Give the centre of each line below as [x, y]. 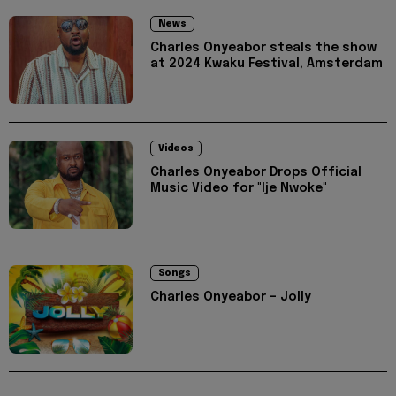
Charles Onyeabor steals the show [263, 48]
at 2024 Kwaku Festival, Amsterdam [267, 64]
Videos [176, 148]
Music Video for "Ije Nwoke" [239, 188]
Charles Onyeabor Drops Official [256, 172]
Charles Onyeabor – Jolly [231, 297]
